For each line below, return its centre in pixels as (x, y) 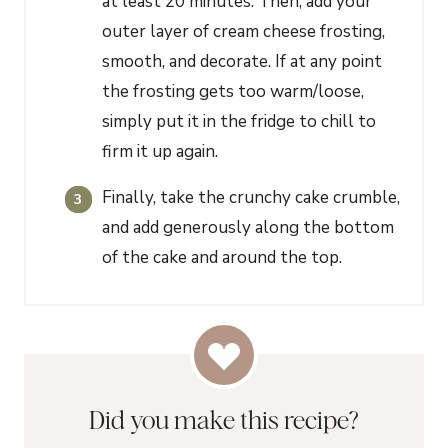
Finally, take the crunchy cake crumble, (251, 197)
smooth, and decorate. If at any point (242, 62)
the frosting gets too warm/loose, (233, 92)
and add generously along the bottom (248, 227)
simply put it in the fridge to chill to (239, 122)
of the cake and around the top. (222, 257)
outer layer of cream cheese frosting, (244, 32)
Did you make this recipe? (224, 419)
